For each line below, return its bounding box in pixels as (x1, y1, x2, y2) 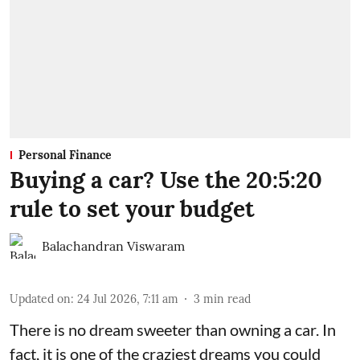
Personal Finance (18, 148, 112, 163)
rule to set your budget (10, 194, 255, 224)
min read (203, 292, 251, 307)
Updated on (10, 292, 71, 307)
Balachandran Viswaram (42, 238, 185, 255)
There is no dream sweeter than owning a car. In (10, 320, 336, 340)
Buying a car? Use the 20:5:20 (10, 166, 322, 195)
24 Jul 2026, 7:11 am (77, 292, 178, 307)
